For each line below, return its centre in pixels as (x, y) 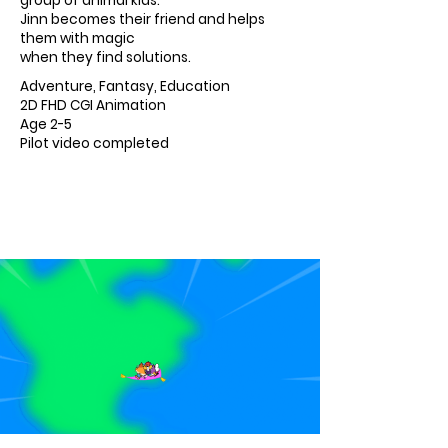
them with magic (77, 38)
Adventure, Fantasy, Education (125, 86)
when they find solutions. (105, 57)
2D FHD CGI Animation (93, 105)
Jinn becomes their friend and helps (142, 19)
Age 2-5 (46, 124)
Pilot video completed (94, 143)
